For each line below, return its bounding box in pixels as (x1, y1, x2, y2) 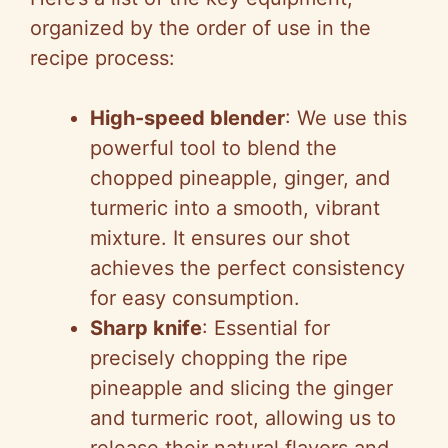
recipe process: (30, 46, 175, 71)
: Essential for (202, 316, 330, 341)
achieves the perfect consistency (90, 256, 405, 281)
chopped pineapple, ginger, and (90, 166, 390, 191)
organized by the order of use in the (30, 16, 371, 41)
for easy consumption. (90, 286, 300, 311)
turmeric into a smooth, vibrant (90, 196, 380, 221)
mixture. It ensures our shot (90, 226, 350, 251)
